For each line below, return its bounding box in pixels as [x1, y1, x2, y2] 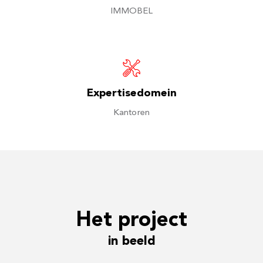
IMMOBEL [110, 6, 153, 16]
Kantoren [113, 109, 150, 118]
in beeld [107, 235, 156, 248]
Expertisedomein [86, 88, 177, 100]
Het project [76, 211, 187, 232]
